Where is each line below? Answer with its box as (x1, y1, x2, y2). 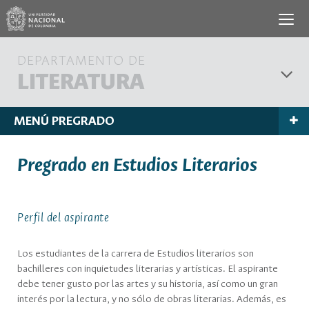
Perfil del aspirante (17, 212, 109, 225)
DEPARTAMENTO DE (17, 54, 146, 68)
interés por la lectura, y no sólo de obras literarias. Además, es (17, 294, 286, 305)
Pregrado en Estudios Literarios (17, 155, 257, 177)
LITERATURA (17, 71, 144, 95)
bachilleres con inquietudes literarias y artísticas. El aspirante (17, 263, 278, 275)
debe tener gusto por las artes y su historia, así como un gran (17, 279, 278, 290)
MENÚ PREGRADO (14, 114, 114, 128)
